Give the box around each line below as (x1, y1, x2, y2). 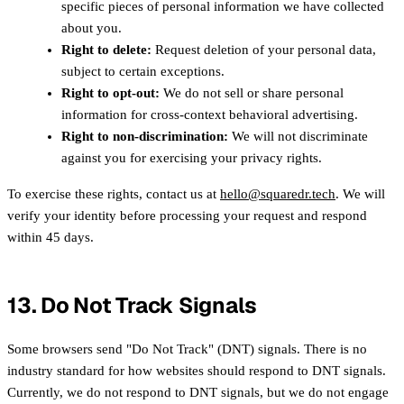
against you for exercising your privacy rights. (61, 151, 322, 166)
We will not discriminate (228, 129, 368, 144)
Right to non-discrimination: (61, 129, 228, 144)
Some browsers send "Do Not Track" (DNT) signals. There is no (7, 341, 367, 356)
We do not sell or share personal (160, 86, 344, 101)
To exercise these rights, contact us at (7, 187, 216, 202)
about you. (61, 21, 122, 36)
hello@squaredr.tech (220, 187, 335, 202)
